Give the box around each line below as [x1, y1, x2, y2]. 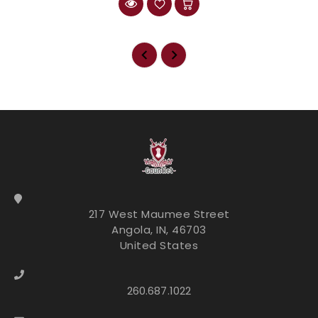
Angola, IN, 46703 [111, 221, 207, 237]
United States [119, 237, 199, 253]
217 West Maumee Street [88, 206, 230, 221]
